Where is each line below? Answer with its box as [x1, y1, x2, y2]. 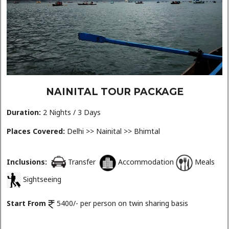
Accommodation [118, 157, 176, 167]
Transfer [68, 157, 98, 167]
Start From [7, 198, 46, 209]
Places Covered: [7, 126, 65, 136]
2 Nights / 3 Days [41, 107, 101, 118]
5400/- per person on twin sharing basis [55, 198, 188, 209]
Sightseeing [21, 174, 61, 185]
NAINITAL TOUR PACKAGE [45, 86, 184, 98]
